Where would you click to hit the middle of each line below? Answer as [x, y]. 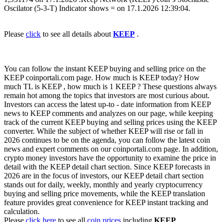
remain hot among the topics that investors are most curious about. [107, 96]
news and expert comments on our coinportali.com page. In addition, [111, 149]
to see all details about [77, 34]
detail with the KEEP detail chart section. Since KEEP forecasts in [107, 167]
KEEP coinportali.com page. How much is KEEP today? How [102, 78]
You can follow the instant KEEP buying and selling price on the [105, 69]
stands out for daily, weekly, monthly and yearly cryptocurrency [103, 185]
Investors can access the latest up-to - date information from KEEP [107, 105]
